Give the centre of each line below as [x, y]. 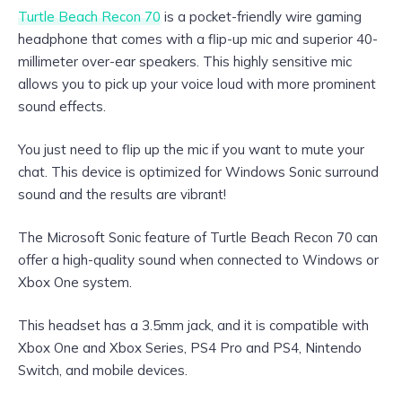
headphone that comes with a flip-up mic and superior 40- [198, 39]
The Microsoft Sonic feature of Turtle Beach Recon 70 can [198, 238]
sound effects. [62, 106]
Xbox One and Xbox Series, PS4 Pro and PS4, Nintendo [190, 348]
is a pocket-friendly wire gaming [261, 16]
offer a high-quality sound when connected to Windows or [198, 260]
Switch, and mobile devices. [103, 371]
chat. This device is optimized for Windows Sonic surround [198, 172]
